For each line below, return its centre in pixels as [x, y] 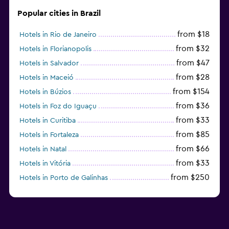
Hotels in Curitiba [48, 120]
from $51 [193, 191]
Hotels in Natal [43, 149]
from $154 [191, 91]
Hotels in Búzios [45, 92]
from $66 [193, 148]
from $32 [193, 48]
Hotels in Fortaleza [49, 135]
